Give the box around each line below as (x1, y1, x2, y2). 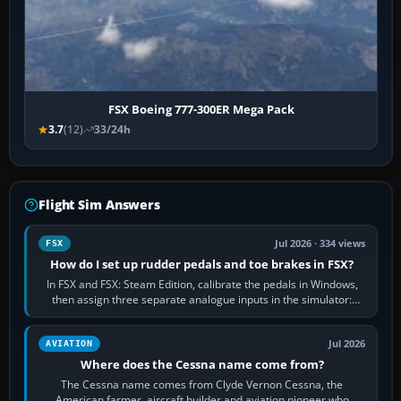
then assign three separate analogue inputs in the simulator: (52, 292, 353, 308)
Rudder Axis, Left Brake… (140, 307, 264, 323)
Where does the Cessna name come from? (80, 356, 324, 373)
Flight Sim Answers (38, 196, 160, 214)
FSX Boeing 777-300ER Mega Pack (107, 101, 294, 118)
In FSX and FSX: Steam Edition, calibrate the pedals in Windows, (46, 277, 358, 293)
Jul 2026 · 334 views (275, 237, 366, 251)
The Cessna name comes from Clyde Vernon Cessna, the (61, 377, 344, 393)
